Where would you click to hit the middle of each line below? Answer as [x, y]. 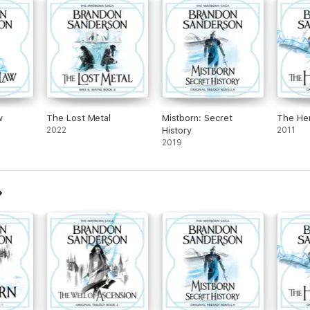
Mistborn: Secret [197, 118]
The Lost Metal [79, 118]
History [177, 130]
